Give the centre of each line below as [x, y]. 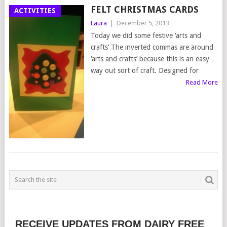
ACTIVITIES [35, 11]
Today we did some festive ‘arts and [146, 36]
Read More [202, 83]
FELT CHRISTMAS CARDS [144, 10]
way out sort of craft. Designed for [144, 71]
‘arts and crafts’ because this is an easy [150, 59]
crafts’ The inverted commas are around [152, 47]
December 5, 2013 [143, 23]
